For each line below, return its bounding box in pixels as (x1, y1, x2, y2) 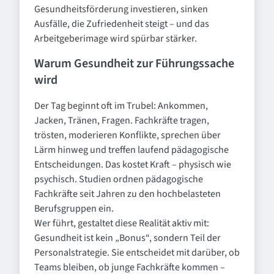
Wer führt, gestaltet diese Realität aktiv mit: (34, 217, 209, 230)
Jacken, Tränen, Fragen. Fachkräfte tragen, (34, 114, 209, 127)
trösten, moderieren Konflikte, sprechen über (34, 128, 221, 142)
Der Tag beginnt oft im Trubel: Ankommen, (34, 99, 208, 113)
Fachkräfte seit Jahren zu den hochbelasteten (34, 187, 221, 201)
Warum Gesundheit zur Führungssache (34, 55, 234, 72)
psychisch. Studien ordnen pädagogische (34, 172, 203, 186)
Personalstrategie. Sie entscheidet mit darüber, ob (34, 246, 240, 259)
